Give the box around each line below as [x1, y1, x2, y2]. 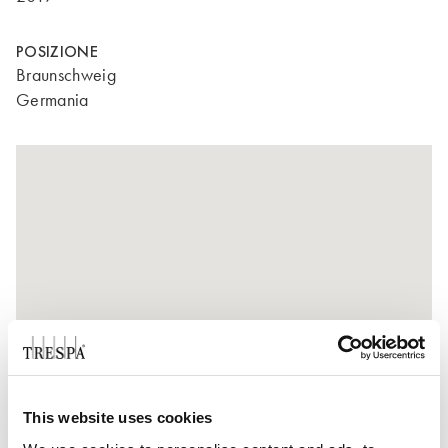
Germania [16, 89, 89, 111]
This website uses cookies [23, 409, 213, 426]
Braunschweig [16, 64, 116, 86]
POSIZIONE [16, 41, 98, 62]
